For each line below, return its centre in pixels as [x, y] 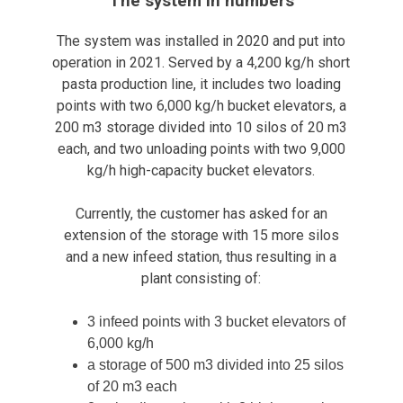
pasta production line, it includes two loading [201, 85]
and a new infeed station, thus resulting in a [201, 257]
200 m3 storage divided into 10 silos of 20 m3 [201, 128]
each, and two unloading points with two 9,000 [201, 149]
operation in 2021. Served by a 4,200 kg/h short [201, 63]
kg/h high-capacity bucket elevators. [201, 171]
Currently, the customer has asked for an [201, 214]
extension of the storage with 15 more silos [201, 236]
